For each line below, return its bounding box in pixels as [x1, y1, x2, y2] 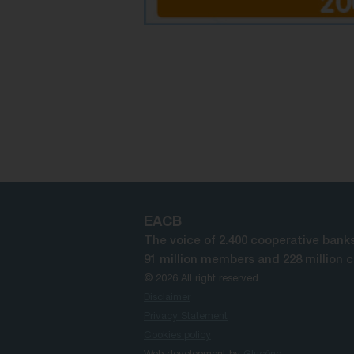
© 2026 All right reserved [144, 274, 258, 285]
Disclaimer [144, 293, 190, 304]
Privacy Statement [144, 312, 228, 323]
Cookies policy [144, 331, 211, 342]
